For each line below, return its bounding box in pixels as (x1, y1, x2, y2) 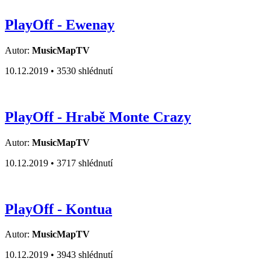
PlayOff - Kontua (5, 201, 112, 217)
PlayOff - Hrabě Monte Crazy (5, 108, 191, 125)
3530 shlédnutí (57, 65, 113, 76)
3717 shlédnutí (57, 157, 113, 168)
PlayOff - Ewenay (5, 16, 115, 33)
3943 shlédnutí (57, 250, 113, 260)
